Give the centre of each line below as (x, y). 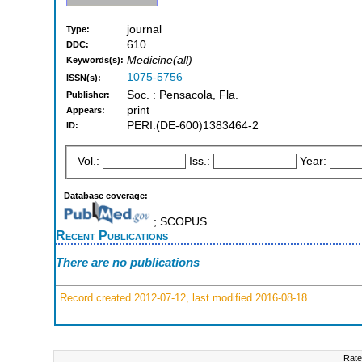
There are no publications (128, 263)
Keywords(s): (95, 60)
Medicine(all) (160, 61)
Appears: (86, 110)
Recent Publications (112, 235)
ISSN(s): (84, 78)
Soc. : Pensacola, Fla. (183, 95)
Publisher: (88, 95)
